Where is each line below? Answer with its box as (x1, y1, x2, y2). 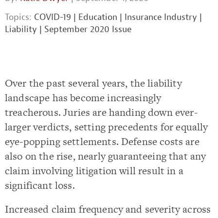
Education (78, 12, 117, 23)
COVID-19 (34, 12, 71, 23)
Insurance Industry (125, 12, 197, 23)
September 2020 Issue (44, 24, 131, 35)
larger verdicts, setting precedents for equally (5, 120, 208, 134)
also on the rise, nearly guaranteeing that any (5, 149, 206, 163)
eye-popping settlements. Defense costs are (5, 134, 200, 148)
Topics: (5, 12, 34, 23)
